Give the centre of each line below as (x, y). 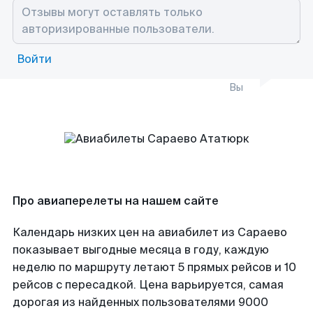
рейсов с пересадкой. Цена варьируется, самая (148, 285)
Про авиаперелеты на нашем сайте (116, 201)
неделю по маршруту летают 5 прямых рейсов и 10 (154, 267)
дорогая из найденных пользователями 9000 (140, 302)
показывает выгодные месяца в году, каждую (141, 250)
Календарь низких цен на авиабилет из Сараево (150, 232)
